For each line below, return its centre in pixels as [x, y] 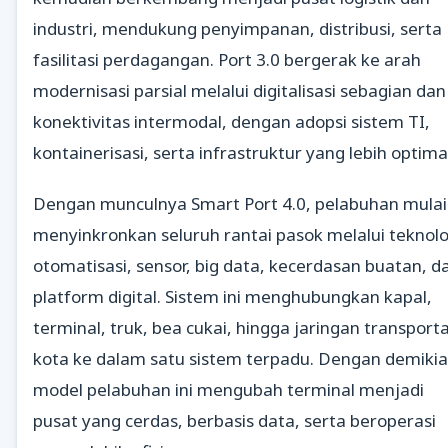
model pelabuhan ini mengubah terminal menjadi [228, 389]
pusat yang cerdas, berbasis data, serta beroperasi [234, 420]
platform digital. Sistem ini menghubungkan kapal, [232, 296]
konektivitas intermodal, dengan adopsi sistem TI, [231, 122]
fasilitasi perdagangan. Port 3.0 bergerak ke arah [227, 60]
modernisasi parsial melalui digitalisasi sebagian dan [239, 91]
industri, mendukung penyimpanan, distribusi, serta [237, 29]
